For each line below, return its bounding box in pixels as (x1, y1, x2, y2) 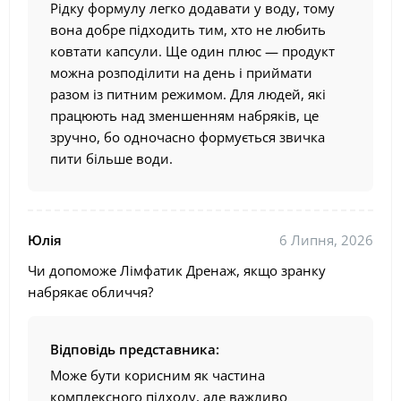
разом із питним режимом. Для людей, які (50, 85, 326, 104)
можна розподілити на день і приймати (50, 64, 312, 82)
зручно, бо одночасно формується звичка (50, 128, 325, 147)
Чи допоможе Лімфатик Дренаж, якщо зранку (28, 261, 326, 280)
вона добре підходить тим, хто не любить (50, 21, 326, 39)
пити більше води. (50, 149, 173, 168)
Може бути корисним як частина (50, 366, 265, 385)
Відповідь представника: (50, 340, 219, 359)
